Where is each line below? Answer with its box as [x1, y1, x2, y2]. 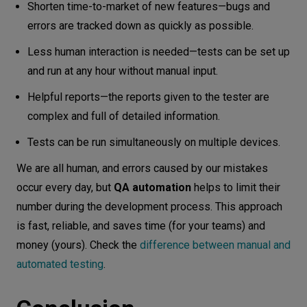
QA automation [114, 181, 191, 195]
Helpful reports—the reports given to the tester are [27, 90, 269, 104]
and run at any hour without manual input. [27, 64, 221, 78]
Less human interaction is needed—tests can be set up [27, 45, 290, 59]
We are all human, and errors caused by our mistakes [16, 162, 268, 175]
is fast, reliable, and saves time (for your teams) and [16, 219, 265, 233]
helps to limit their [191, 181, 280, 195]
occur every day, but [16, 181, 114, 195]
